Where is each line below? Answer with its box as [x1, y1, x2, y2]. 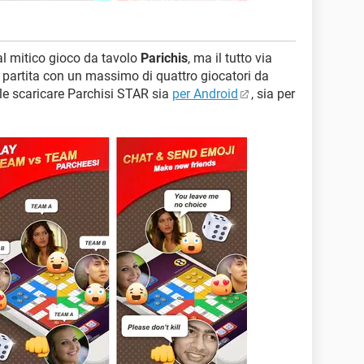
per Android [172, 86, 238, 102]
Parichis [141, 50, 188, 66]
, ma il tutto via [188, 50, 272, 66]
